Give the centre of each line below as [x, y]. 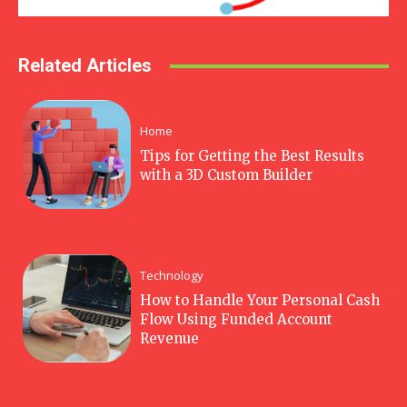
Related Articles [85, 66]
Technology [172, 275]
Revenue [170, 338]
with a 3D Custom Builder [227, 174]
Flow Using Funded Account [237, 319]
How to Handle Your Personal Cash [260, 300]
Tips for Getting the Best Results [253, 155]
